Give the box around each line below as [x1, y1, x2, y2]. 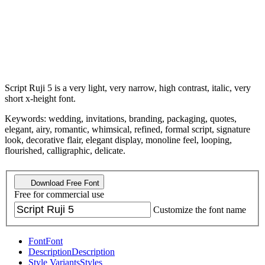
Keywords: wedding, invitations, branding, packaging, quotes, [5, 113, 237, 124]
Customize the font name [153, 205, 246, 215]
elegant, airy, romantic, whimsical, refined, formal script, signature [5, 124, 250, 134]
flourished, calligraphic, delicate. [5, 145, 125, 156]
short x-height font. [5, 93, 76, 104]
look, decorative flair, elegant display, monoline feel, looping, [5, 134, 232, 145]
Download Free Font [28, 179, 99, 188]
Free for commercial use [14, 189, 104, 200]
